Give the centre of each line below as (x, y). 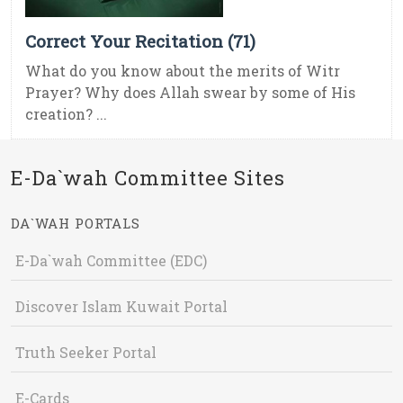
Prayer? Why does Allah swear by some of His (190, 93)
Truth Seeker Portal (86, 353)
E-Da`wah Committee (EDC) (111, 261)
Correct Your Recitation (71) (140, 41)
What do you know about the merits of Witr (183, 71)
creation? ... (66, 114)
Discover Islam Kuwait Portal (121, 307)
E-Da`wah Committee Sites (148, 178)
